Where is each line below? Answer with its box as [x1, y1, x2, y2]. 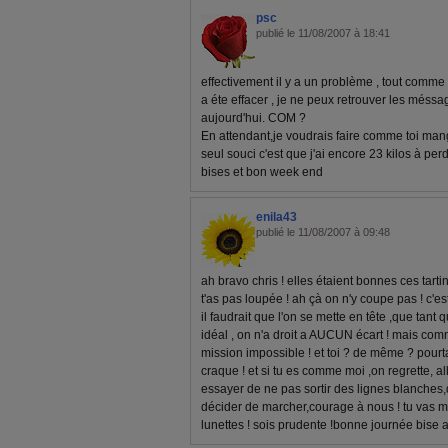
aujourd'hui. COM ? [201, 111, 306, 125]
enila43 [256, 210, 297, 224]
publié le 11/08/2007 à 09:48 [256, 226, 390, 238]
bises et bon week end [201, 165, 323, 179]
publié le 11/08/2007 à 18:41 [256, 27, 390, 39]
